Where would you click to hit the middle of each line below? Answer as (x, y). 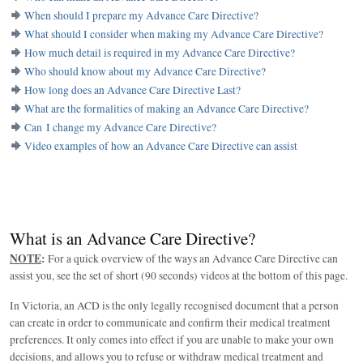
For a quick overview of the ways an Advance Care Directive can (192, 258)
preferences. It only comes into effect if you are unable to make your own (172, 339)
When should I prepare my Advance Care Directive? (141, 15)
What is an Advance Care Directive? (132, 238)
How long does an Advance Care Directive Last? (132, 90)
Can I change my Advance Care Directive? (120, 127)
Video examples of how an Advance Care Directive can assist (161, 145)
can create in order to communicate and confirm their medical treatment (170, 322)
